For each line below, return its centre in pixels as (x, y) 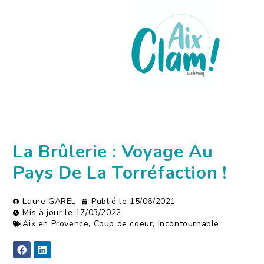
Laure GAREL (49, 201)
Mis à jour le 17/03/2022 (72, 212)
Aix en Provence (56, 224)
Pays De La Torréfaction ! (120, 173)
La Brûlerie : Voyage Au (113, 152)
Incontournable (189, 224)
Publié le (111, 201)
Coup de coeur (123, 224)
